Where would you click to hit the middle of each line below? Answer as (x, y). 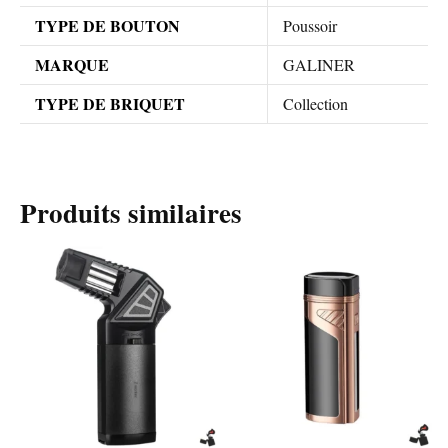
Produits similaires (131, 212)
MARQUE (72, 64)
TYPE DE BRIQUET (110, 103)
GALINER (319, 64)
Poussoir (310, 25)
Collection (315, 103)
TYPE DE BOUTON (107, 25)
